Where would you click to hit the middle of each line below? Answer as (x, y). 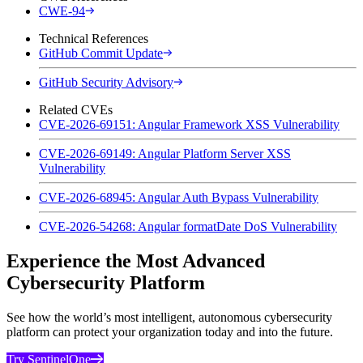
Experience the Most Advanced (136, 261)
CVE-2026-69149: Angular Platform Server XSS (165, 153)
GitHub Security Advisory (106, 82)
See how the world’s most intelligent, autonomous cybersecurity (169, 317)
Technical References (94, 38)
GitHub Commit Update (101, 53)
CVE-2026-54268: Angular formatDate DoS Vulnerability (188, 226)
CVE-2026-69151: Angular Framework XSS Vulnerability (189, 124)
